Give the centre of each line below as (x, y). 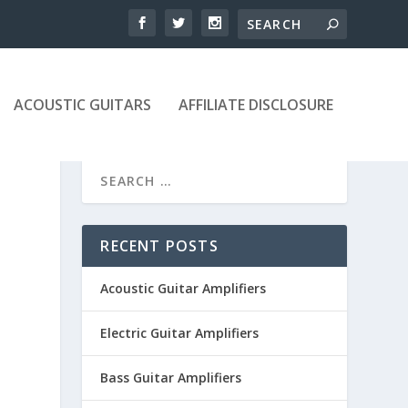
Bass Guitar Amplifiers (171, 377)
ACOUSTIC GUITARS (82, 105)
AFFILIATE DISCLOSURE (255, 105)
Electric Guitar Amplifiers (180, 332)
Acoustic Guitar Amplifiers (184, 288)
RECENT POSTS (159, 245)
